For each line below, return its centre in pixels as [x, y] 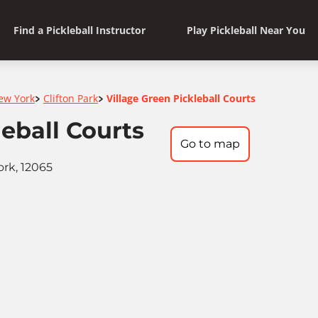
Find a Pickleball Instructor [79, 30]
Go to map [210, 143]
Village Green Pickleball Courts [181, 99]
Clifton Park [70, 99]
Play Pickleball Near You [246, 30]
